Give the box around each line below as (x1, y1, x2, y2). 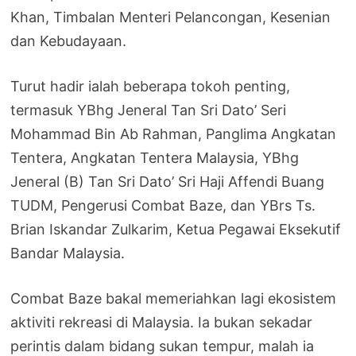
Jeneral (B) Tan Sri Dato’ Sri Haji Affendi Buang (10, 172, 325, 190)
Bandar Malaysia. (10, 244, 126, 261)
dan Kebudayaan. (10, 32, 127, 49)
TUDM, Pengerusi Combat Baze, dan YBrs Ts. (10, 196, 316, 214)
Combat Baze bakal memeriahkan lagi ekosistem (10, 289, 337, 307)
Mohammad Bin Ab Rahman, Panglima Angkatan (10, 125, 337, 142)
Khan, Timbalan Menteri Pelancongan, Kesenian (10, 8, 331, 25)
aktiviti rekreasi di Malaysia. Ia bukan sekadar (10, 313, 313, 331)
